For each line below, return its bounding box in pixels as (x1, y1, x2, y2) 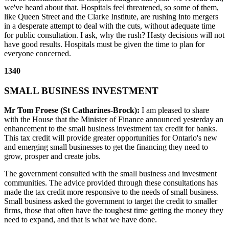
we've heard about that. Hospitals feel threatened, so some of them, (4, 3, 219, 12)
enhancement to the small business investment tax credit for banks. (4, 124, 217, 133)
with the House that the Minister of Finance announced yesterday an (4, 115, 223, 124)
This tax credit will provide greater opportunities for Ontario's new (4, 133, 217, 143)
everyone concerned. (4, 49, 71, 58)
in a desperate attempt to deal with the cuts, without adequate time (4, 21, 215, 30)
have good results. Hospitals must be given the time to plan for (4, 39, 204, 49)
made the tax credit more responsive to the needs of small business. (4, 188, 219, 197)
